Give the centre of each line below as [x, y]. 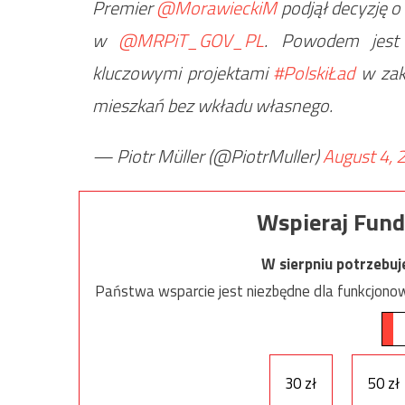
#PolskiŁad [314, 73]
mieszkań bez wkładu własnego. [212, 105]
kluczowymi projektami [183, 73]
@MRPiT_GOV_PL [192, 40]
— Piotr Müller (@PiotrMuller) [207, 156]
